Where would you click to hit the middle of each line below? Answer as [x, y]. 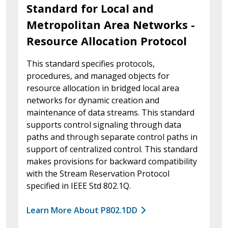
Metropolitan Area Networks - [111, 24]
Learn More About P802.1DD [82, 210]
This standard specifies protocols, [91, 63]
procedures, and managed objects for [98, 76]
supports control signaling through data [104, 124]
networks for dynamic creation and [93, 100]
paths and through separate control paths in [112, 137]
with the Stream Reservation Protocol [98, 173]
